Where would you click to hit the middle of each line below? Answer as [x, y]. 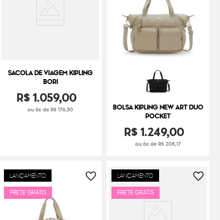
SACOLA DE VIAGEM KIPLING [50, 73]
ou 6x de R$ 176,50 [50, 109]
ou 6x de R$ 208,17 [158, 144]
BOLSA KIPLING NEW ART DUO [158, 107]
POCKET [158, 116]
